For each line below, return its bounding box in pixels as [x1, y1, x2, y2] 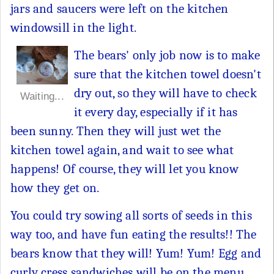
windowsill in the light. [10, 20, 137, 35]
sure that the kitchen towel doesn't [73, 66, 261, 81]
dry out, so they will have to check [73, 85, 257, 100]
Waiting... [20, 90, 64, 102]
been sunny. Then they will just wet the [10, 123, 221, 138]
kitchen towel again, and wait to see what [10, 142, 234, 157]
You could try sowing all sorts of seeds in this [10, 207, 252, 223]
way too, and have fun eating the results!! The [10, 226, 257, 242]
